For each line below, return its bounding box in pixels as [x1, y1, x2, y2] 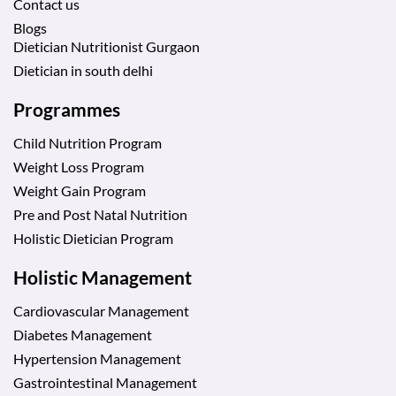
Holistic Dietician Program [13, 230, 173, 247]
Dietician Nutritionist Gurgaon [13, 38, 200, 56]
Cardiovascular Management [13, 302, 189, 320]
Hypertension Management [13, 350, 181, 368]
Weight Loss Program [13, 158, 144, 176]
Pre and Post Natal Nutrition [13, 206, 187, 224]
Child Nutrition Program [13, 134, 162, 152]
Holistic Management [13, 266, 192, 289]
